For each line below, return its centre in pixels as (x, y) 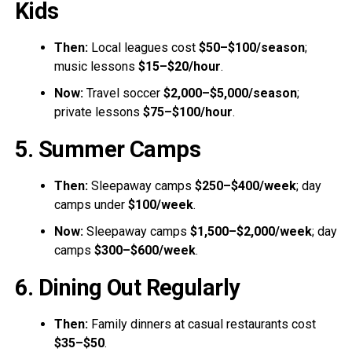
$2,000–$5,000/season (230, 93)
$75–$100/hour (187, 112)
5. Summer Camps (108, 149)
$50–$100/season (251, 47)
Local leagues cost (143, 47)
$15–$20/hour (179, 66)
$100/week (160, 204)
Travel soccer (123, 93)
